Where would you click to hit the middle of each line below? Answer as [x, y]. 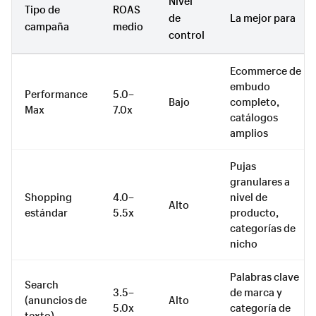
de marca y [256, 292]
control [187, 34]
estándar [46, 212]
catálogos [254, 117]
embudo [250, 86]
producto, [254, 212]
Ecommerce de [266, 70]
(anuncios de [56, 299]
